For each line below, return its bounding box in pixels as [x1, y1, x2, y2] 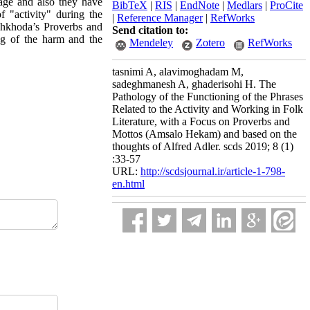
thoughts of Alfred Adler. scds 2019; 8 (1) [112, 140, 293, 152]
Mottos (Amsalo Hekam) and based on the [112, 128, 297, 140]
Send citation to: [112, 24, 188, 36]
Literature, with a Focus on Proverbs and [112, 116, 290, 127]
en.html [112, 178, 145, 190]
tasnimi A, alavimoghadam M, [112, 66, 244, 77]
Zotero [196, 37, 225, 48]
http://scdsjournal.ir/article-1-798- [140, 165, 285, 177]
